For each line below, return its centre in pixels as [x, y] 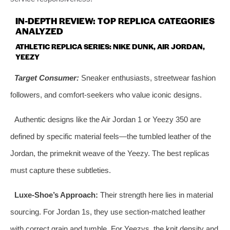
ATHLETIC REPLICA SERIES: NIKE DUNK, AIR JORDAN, [110, 46]
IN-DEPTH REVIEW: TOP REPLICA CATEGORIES [115, 20]
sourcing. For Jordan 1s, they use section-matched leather [108, 212]
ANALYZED [39, 31]
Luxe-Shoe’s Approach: [56, 195]
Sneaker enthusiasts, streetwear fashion [147, 78]
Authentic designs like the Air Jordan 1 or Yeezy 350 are [107, 119]
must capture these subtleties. [61, 170]
